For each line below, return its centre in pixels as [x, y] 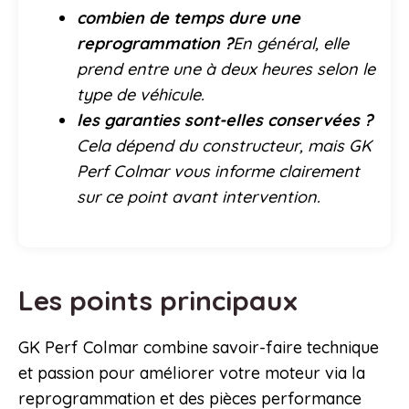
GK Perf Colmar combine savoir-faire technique [199, 348]
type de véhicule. [141, 95]
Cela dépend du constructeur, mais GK [224, 146]
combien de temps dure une [189, 18]
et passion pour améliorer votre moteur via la [192, 373]
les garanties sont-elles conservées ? [225, 121]
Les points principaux [162, 301]
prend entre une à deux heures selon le [226, 69]
